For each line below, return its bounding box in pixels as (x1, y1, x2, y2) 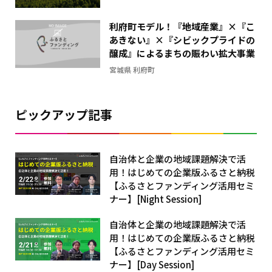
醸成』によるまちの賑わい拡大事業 (109, 46, 255, 59)
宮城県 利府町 (109, 64, 155, 75)
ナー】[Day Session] (109, 257, 194, 271)
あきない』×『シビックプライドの (109, 33, 255, 46)
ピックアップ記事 (15, 105, 112, 123)
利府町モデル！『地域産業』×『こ (109, 19, 255, 33)
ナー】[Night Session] (109, 192, 202, 205)
